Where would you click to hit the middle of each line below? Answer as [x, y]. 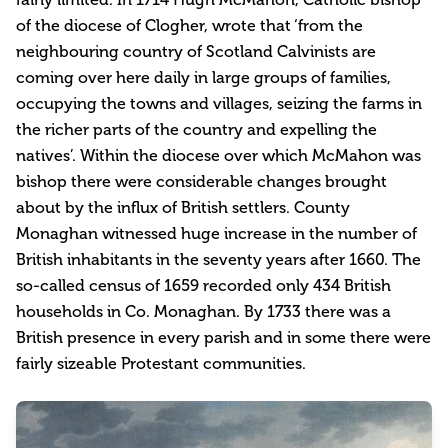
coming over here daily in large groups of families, [203, 77]
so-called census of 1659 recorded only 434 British [203, 285]
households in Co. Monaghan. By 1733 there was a [203, 311]
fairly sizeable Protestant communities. [161, 363]
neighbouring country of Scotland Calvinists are [196, 51]
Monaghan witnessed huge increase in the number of [216, 233]
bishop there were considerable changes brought [201, 181]
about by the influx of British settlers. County [183, 207]
